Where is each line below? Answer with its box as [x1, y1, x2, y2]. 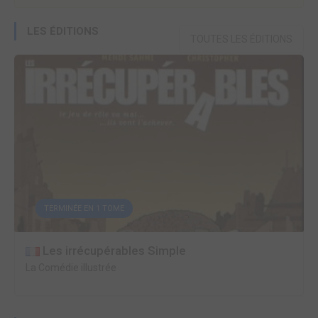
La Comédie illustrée [26, 262, 116, 273]
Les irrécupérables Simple [40, 243, 186, 258]
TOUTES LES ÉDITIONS [190, 33, 292, 45]
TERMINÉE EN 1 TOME [44, 204, 124, 213]
